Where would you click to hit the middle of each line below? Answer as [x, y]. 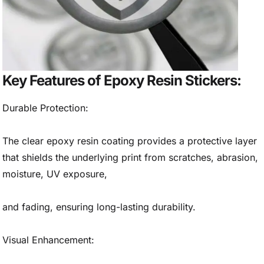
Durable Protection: [45, 108]
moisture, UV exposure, [55, 174]
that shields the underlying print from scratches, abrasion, [130, 158]
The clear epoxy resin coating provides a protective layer [130, 141]
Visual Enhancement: [48, 240]
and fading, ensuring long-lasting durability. [99, 207]
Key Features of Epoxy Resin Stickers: [122, 80]
